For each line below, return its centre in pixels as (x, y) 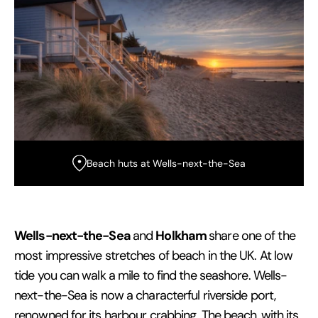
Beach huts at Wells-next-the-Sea (166, 163)
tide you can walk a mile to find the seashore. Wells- (151, 275)
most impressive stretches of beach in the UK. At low (154, 255)
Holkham (182, 235)
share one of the (252, 235)
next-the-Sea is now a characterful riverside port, (145, 295)
